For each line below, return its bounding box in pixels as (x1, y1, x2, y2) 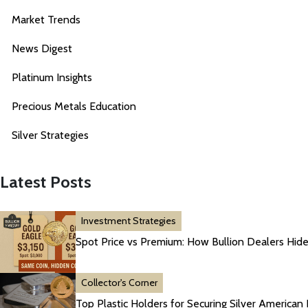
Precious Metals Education (12, 100, 136, 113)
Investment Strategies (81, 214, 176, 227)
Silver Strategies (12, 129, 89, 142)
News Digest (12, 42, 72, 55)
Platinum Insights (12, 71, 92, 84)
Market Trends (12, 13, 80, 26)
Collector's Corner (81, 276, 157, 289)
